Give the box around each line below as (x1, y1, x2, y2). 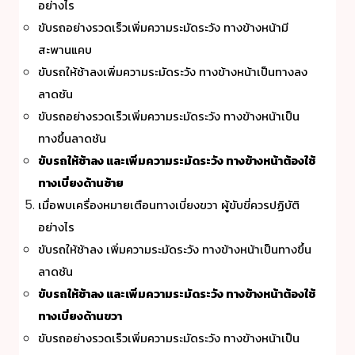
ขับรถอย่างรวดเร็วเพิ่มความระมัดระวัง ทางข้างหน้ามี (38, 20, 288, 36)
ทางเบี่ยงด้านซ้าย (38, 175, 124, 192)
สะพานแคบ (38, 42, 92, 59)
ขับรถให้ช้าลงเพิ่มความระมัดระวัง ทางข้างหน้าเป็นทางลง (38, 64, 307, 81)
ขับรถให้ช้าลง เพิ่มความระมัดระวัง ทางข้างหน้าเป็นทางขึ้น (38, 242, 311, 258)
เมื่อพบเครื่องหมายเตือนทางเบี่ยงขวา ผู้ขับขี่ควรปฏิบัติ (38, 197, 300, 214)
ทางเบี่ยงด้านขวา (38, 308, 122, 325)
